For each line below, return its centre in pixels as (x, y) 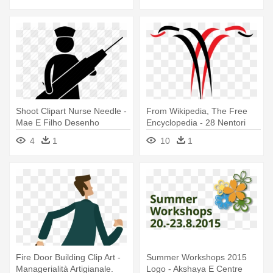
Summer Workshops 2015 (197, 257)
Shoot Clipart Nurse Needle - (71, 111)
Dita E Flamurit (175, 134)
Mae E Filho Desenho (58, 123)
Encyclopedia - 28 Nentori (196, 123)
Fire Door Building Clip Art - (68, 257)
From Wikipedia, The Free (197, 111)
